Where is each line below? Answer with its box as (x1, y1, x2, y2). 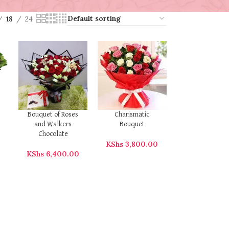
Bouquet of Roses (28, 111, 79, 118)
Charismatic (114, 111, 150, 118)
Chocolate (38, 130, 68, 138)
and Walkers (34, 121, 72, 128)
